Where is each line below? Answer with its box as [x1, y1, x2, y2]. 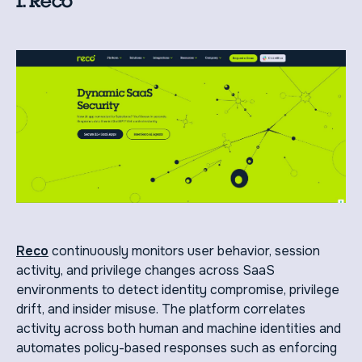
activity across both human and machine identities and [16, 319, 341, 337]
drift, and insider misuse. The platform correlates [16, 300, 305, 318]
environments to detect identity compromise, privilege [16, 280, 339, 298]
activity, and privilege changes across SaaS [16, 261, 275, 279]
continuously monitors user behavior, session [48, 242, 320, 259]
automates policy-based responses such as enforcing [16, 339, 337, 356]
